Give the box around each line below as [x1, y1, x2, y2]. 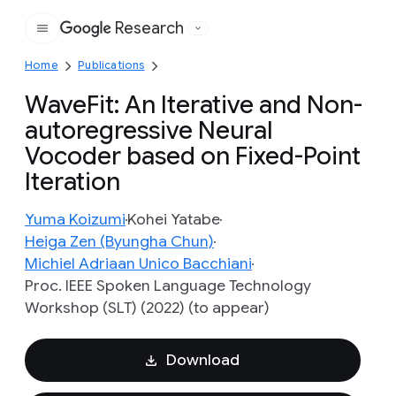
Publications [78, 58, 145, 72]
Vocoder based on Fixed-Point [25, 141, 361, 171]
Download [165, 350, 240, 369]
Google [120, 28, 172, 47]
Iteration [25, 166, 120, 197]
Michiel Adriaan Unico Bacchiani [25, 254, 252, 273]
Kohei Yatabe [127, 209, 220, 229]
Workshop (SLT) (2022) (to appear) [25, 298, 270, 317]
